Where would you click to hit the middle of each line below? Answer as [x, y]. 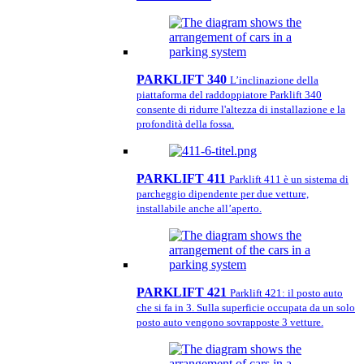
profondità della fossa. [185, 124]
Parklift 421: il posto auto [286, 293]
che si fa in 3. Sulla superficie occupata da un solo [246, 308]
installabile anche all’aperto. [199, 208]
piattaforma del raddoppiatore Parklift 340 [229, 95]
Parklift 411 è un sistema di [289, 179]
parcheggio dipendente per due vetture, [223, 194]
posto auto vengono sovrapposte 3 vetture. [230, 322]
